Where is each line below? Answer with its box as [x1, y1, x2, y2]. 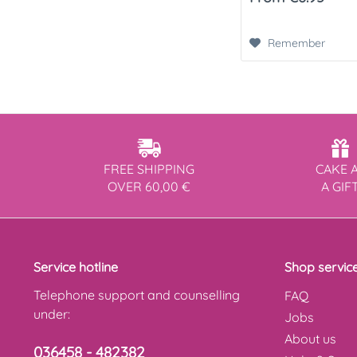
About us [284, 330, 336, 347]
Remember [268, 35, 326, 50]
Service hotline [33, 258, 118, 275]
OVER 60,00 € [108, 178, 190, 194]
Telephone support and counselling [33, 286, 240, 303]
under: [33, 305, 70, 322]
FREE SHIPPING [104, 160, 194, 177]
